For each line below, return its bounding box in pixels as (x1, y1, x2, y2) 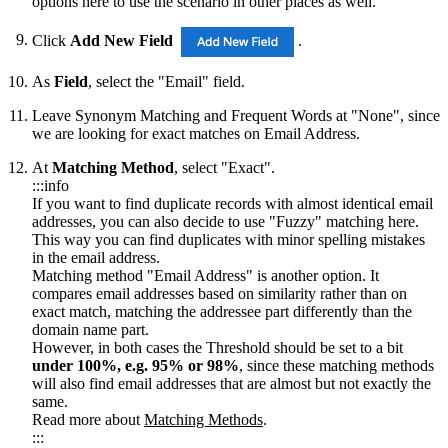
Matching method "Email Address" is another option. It (32, 266, 379, 284)
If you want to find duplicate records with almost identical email (32, 194, 433, 212)
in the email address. (32, 248, 160, 266)
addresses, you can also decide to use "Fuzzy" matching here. (32, 212, 419, 230)
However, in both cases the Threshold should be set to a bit (32, 338, 403, 356)
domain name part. (32, 320, 149, 338)
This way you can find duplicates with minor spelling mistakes (32, 230, 425, 248)
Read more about (32, 410, 144, 428)
